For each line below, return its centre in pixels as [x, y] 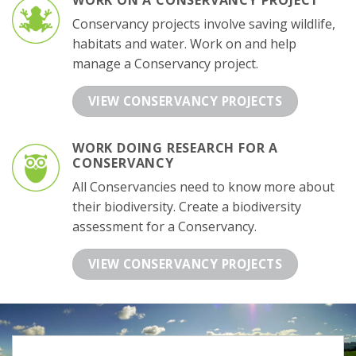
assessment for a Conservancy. [164, 227]
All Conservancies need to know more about [203, 187]
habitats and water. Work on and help [184, 44]
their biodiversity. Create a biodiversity [187, 207]
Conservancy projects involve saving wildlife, [204, 24]
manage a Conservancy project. [165, 64]
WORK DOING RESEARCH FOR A [176, 148]
